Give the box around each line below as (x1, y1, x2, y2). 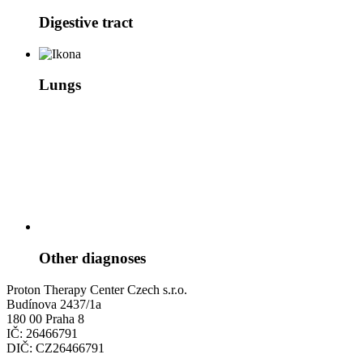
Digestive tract (39, 13, 133, 31)
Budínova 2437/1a (6, 297, 101, 311)
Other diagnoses (39, 249, 146, 267)
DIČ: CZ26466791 (6, 340, 105, 355)
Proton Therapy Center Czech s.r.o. (6, 282, 187, 297)
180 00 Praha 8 (6, 311, 84, 326)
